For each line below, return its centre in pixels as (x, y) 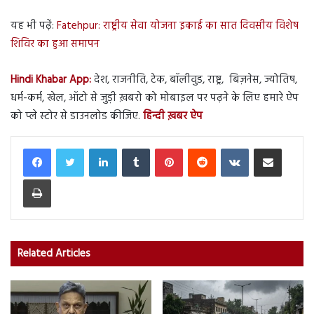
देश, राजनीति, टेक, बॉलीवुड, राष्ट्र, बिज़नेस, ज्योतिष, (194, 80)
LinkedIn (133, 147)
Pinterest (199, 147)
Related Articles (54, 253)
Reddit (228, 147)
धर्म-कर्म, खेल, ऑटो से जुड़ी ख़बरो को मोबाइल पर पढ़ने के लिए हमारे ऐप (155, 98)
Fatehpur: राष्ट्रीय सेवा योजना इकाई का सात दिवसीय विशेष (178, 26)
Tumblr (163, 147)
